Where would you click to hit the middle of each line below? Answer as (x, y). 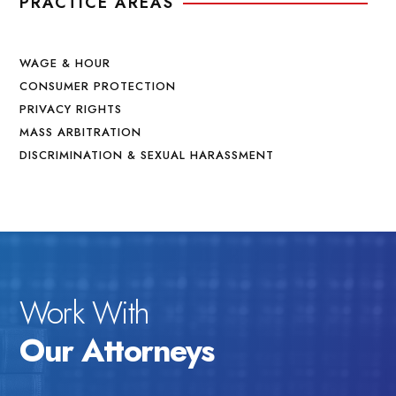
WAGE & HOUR (65, 63)
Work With (84, 312)
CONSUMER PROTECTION (98, 86)
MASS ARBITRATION (81, 132)
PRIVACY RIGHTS (71, 109)
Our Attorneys (117, 350)
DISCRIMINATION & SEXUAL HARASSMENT (147, 155)
